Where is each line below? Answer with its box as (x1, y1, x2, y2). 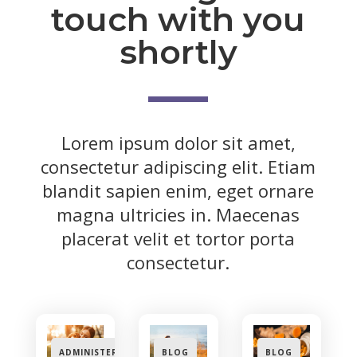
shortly (119, 32, 237, 72)
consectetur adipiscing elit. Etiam (41, 155, 316, 178)
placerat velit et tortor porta (61, 226, 296, 250)
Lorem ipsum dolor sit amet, (61, 131, 296, 155)
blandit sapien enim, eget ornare (42, 178, 315, 202)
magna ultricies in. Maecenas (57, 202, 300, 226)
